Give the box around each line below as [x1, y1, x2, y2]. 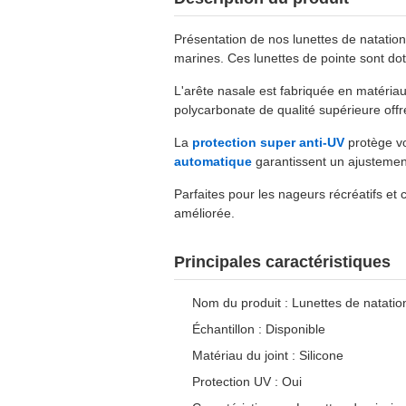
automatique [174, 154, 252, 169]
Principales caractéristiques [174, 253, 391, 271]
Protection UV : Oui [192, 374, 302, 389]
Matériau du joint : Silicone [192, 348, 343, 362]
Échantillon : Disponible [192, 322, 325, 336]
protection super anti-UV [192, 135, 344, 150]
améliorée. [174, 206, 235, 220]
